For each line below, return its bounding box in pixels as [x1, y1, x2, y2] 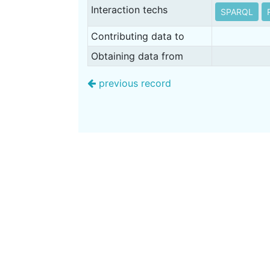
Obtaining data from [90, 49, 183, 62]
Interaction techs [90, 3, 168, 16]
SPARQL [220, 6, 253, 17]
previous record [96, 77, 171, 89]
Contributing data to [90, 30, 184, 42]
